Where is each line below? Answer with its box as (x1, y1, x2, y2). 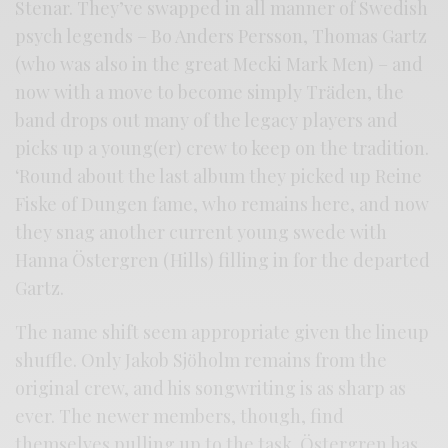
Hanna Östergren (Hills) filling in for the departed (15, 248, 431, 273)
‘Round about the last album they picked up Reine (15, 164, 423, 189)
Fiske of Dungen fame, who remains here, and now (15, 192, 430, 217)
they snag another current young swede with (15, 220, 388, 245)
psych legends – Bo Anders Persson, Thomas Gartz (15, 24, 428, 49)
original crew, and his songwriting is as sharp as (15, 376, 407, 401)
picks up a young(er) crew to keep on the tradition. (15, 136, 430, 161)
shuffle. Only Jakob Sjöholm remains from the (15, 348, 388, 373)
